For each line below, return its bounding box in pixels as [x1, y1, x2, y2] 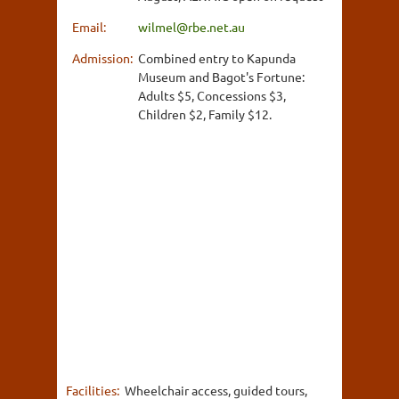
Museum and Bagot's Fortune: [138, 68, 305, 85]
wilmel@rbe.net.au [138, 18, 245, 35]
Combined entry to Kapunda [138, 49, 296, 66]
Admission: [72, 49, 135, 66]
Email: [72, 18, 109, 35]
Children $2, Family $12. [138, 105, 272, 122]
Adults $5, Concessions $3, [138, 86, 286, 103]
